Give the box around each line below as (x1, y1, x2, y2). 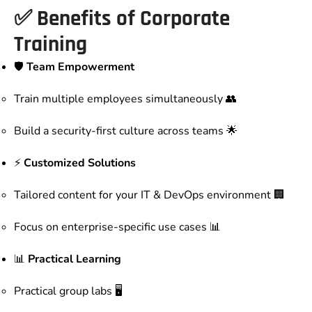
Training (14, 31, 87, 59)
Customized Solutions (24, 155, 136, 171)
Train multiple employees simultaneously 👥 (14, 91, 237, 107)
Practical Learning (28, 251, 121, 267)
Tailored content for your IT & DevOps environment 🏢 (14, 187, 285, 203)
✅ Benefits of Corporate (14, 5, 230, 33)
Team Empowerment (26, 59, 134, 75)
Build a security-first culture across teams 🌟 (14, 123, 237, 139)
